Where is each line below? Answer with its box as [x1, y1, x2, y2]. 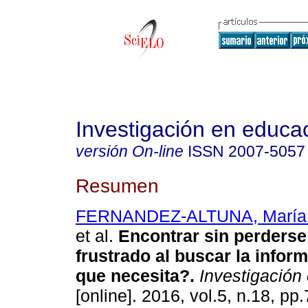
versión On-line [76, 142, 184, 160]
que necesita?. [76, 266, 195, 286]
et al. [76, 226, 113, 246]
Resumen [76, 174, 159, 197]
